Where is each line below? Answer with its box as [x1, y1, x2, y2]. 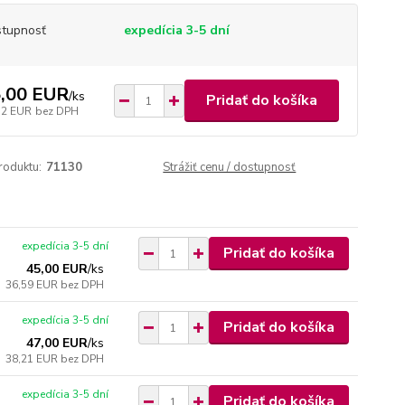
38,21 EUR [5, 352, 61, 366]
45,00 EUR [26, 260, 89, 278]
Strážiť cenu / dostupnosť [163, 159, 297, 175]
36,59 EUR [5, 278, 61, 292]
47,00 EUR [26, 334, 89, 352]
